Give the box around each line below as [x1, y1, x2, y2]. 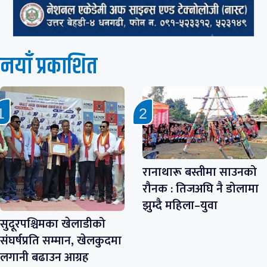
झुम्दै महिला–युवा [142, 195, 218, 216]
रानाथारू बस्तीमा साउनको [142, 162, 257, 182]
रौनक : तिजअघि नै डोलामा [142, 178, 259, 199]
